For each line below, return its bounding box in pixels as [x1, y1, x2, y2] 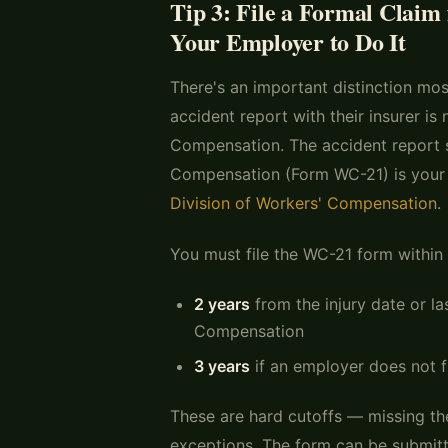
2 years [194, 293, 250, 314]
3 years [194, 355, 250, 376]
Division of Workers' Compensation [170, 192, 437, 213]
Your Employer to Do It [170, 23, 406, 59]
